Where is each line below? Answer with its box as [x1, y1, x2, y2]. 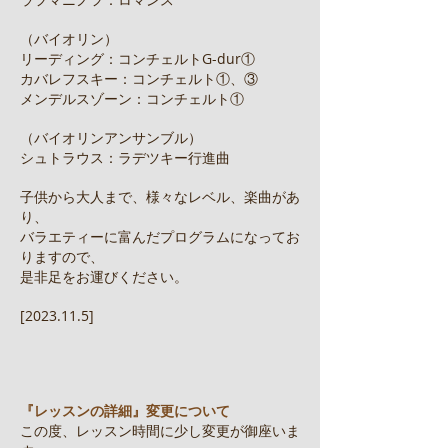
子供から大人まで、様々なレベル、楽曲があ [20, 187, 300, 206]
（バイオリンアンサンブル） [20, 128, 202, 147]
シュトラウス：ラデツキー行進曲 [20, 148, 230, 167]
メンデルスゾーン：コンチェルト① [20, 89, 244, 108]
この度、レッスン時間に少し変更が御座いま [20, 421, 300, 440]
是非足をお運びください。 [20, 267, 202, 286]
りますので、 [20, 247, 104, 266]
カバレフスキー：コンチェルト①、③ [20, 69, 258, 88]
